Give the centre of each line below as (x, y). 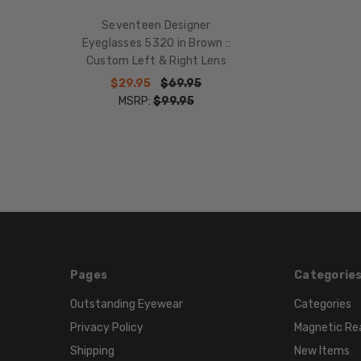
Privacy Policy (106, 328)
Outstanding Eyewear (126, 305)
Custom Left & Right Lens (156, 60)
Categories (323, 305)
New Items (322, 351)
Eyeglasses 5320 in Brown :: (156, 43)
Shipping (92, 351)
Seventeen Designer (156, 25)
